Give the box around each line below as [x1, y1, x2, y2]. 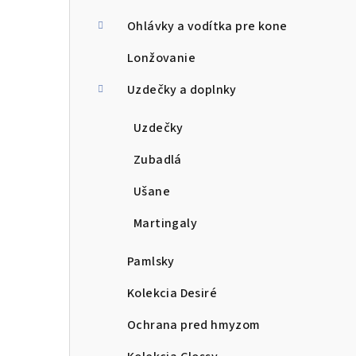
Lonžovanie [127, 49, 195, 68]
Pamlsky [127, 253, 175, 271]
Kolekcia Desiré [127, 284, 217, 303]
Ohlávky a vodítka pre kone [127, 17, 288, 36]
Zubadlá [133, 151, 182, 169]
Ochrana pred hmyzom [127, 316, 261, 335]
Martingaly [133, 215, 197, 233]
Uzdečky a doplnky [127, 81, 237, 99]
